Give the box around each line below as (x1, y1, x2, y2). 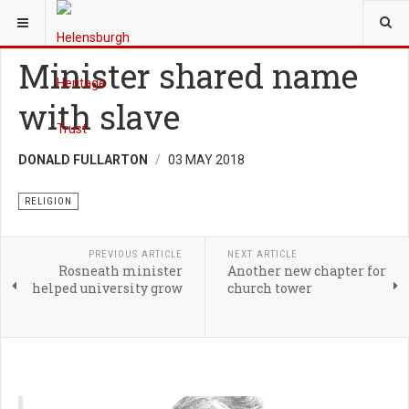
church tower (226, 279, 312, 297)
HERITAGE (119, 11, 170, 24)
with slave (18, 95, 180, 139)
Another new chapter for (226, 262, 386, 279)
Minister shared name (18, 54, 358, 98)
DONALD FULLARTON (18, 152, 148, 167)
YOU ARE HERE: (12, 11, 96, 24)
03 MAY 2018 (168, 152, 245, 167)
